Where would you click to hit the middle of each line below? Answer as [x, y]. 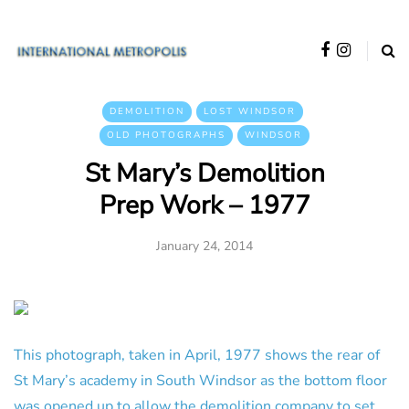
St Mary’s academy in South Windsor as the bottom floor [200, 381]
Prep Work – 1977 [204, 205]
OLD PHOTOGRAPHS [166, 135]
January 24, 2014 [204, 246]
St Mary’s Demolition [204, 173]
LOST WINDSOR [249, 111]
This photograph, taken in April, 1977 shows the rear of [197, 355]
